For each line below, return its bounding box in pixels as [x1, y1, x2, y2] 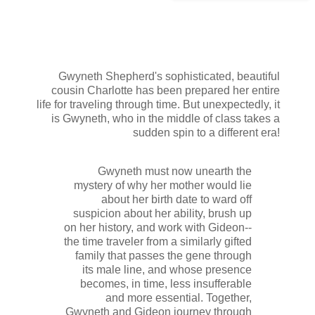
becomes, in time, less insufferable [80, 278, 252, 290]
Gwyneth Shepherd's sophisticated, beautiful [58, 70, 280, 82]
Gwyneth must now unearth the [98, 165, 252, 178]
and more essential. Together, [105, 292, 252, 304]
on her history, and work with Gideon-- [64, 221, 252, 234]
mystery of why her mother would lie [74, 179, 252, 192]
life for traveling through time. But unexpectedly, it [37, 98, 280, 110]
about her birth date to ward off [101, 193, 252, 206]
